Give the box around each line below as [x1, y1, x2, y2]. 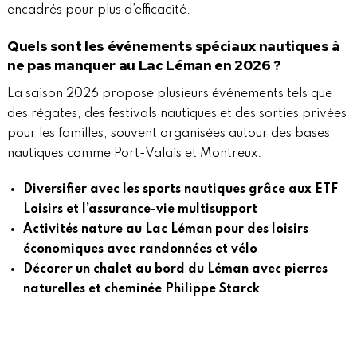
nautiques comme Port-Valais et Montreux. [6, 147, 261, 160]
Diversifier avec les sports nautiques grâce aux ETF [22, 182, 338, 196]
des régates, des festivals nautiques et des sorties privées [6, 107, 347, 120]
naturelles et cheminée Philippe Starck [22, 282, 260, 296]
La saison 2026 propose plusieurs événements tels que [6, 87, 332, 100]
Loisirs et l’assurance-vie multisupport [22, 202, 257, 216]
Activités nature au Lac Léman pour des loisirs [22, 222, 308, 236]
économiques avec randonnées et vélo [22, 242, 257, 256]
